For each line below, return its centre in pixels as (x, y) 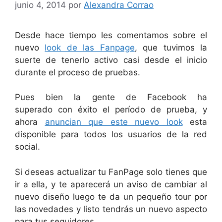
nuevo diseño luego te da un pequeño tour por (111, 196)
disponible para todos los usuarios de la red (111, 134)
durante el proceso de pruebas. (78, 72)
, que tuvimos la (171, 47)
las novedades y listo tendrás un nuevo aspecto (111, 209)
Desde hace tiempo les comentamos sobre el (111, 35)
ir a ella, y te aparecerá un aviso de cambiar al (111, 184)
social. (28, 147)
